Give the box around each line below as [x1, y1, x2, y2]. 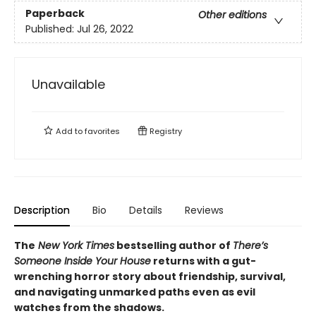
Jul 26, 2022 [77, 22, 133, 37]
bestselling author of [114, 238, 233, 253]
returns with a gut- [151, 254, 256, 269]
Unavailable [32, 75, 105, 94]
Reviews [185, 203, 224, 218]
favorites [85, 126, 120, 138]
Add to [54, 126, 85, 138]
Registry [147, 126, 182, 138]
